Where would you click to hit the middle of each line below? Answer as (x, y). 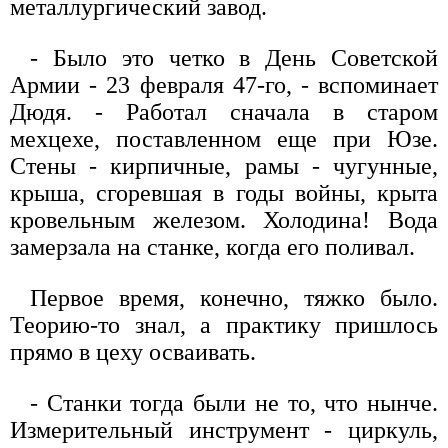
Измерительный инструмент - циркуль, (224, 430)
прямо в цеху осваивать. (133, 352)
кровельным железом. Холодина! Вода (224, 220)
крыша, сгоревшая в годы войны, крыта (224, 193)
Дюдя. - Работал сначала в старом (224, 112)
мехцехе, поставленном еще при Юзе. (224, 139)
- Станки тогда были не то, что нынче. (234, 403)
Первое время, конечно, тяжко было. (234, 298)
